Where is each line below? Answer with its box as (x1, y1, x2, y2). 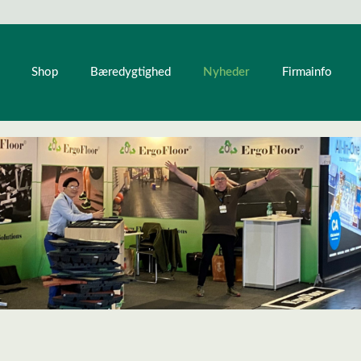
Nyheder (203, 34, 251, 46)
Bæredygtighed (90, 66, 172, 78)
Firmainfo (282, 66, 333, 78)
